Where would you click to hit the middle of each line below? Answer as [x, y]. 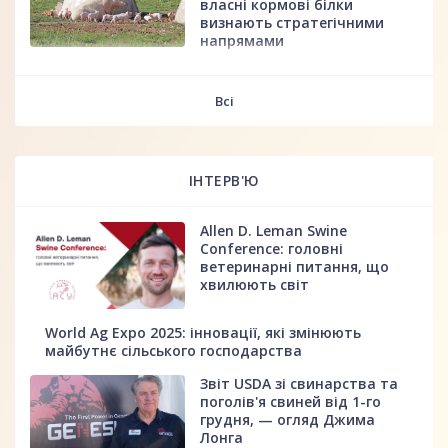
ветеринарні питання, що [295, 266]
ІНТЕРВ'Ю [224, 180]
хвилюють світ [255, 284]
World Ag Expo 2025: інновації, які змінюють [203, 332]
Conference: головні [272, 248]
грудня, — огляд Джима [288, 419]
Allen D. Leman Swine [274, 230]
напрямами [242, 40]
